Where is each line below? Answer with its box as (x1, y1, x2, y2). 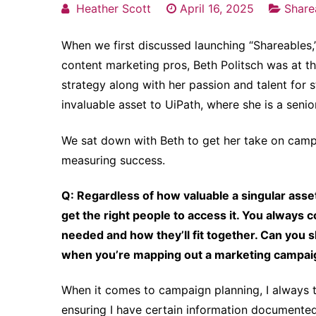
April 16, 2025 (179, 1, 254, 16)
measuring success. (61, 152, 165, 167)
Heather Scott (76, 1, 151, 16)
